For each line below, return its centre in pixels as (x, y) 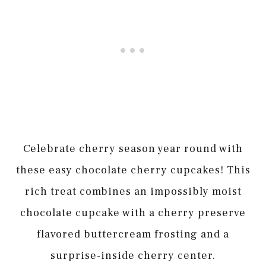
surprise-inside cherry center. (133, 256)
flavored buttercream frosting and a (133, 235)
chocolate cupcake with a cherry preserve (133, 213)
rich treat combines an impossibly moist (133, 192)
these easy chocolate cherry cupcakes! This (133, 170)
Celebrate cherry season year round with (133, 149)
